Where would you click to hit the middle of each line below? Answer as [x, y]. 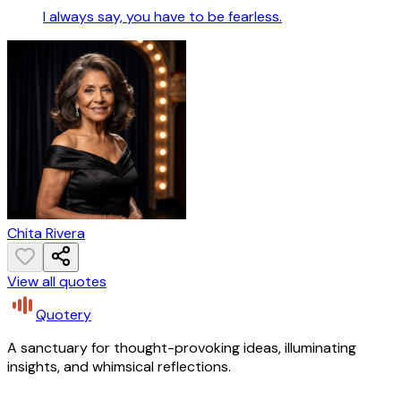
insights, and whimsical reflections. [119, 366]
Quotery [64, 314]
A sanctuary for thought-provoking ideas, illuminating [182, 347]
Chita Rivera [46, 233]
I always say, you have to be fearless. [162, 16]
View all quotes [57, 281]
